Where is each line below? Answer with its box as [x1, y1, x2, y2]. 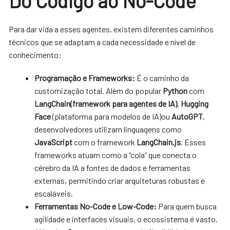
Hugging [181, 98, 209, 108]
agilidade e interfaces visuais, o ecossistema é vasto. [34, 214, 218, 224]
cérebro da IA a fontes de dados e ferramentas [34, 162, 191, 172]
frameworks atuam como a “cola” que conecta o [34, 149, 197, 160]
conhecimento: [9, 49, 62, 60]
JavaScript [34, 137, 73, 147]
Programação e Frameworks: [34, 72, 136, 83]
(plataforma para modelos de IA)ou [51, 111, 172, 121]
